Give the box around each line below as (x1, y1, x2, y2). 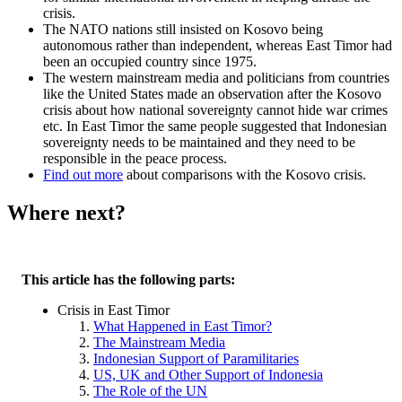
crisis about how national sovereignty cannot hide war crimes (43, 102, 388, 118)
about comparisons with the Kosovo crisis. (123, 167, 366, 183)
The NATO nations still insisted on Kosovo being (43, 22, 323, 38)
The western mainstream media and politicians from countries (43, 70, 389, 86)
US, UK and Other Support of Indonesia (93, 367, 323, 383)
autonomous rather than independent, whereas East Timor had (43, 38, 392, 54)
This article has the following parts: (22, 272, 235, 288)
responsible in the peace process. (43, 151, 227, 167)
